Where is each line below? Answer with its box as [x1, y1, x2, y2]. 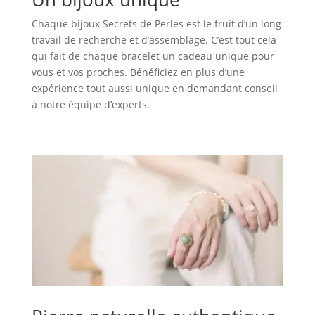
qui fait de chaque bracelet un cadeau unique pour [31, 49, 274, 63]
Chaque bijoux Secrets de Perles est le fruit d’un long [31, 17, 281, 31]
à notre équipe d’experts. [31, 98, 150, 112]
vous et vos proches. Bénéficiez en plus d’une [31, 65, 245, 79]
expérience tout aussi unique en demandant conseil [31, 82, 278, 96]
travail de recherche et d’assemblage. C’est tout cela [31, 33, 276, 47]
